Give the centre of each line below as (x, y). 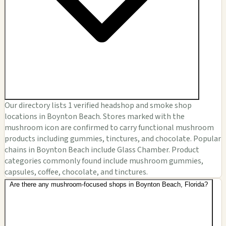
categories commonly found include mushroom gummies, (104, 161)
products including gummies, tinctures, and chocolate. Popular (113, 138)
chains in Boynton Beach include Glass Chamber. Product (102, 150)
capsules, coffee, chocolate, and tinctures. (76, 172)
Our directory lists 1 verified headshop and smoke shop (98, 105)
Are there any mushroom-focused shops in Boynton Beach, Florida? (109, 184)
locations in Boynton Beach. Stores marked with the (95, 116)
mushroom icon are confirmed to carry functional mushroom (109, 127)
